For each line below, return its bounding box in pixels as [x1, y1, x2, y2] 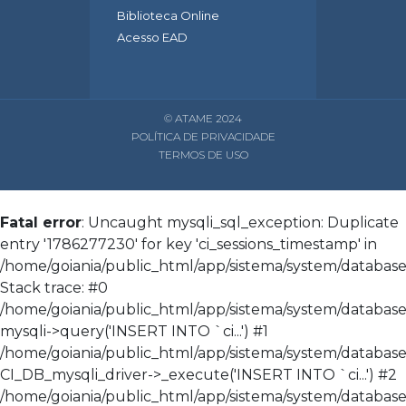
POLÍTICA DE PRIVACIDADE [130, 130, 275, 144]
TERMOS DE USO [158, 148, 248, 162]
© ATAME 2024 [164, 111, 242, 126]
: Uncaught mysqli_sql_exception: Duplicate [82, 214, 399, 232]
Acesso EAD [117, 30, 188, 45]
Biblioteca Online [117, 8, 219, 24]
